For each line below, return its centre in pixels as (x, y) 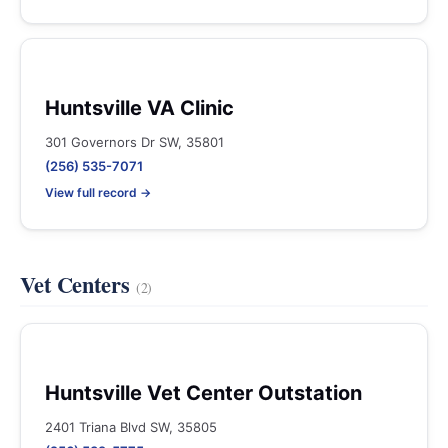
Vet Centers (78, 284)
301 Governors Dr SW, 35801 (134, 142)
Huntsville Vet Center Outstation (203, 393)
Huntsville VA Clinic (139, 108)
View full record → (98, 192)
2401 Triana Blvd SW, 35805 (131, 427)
